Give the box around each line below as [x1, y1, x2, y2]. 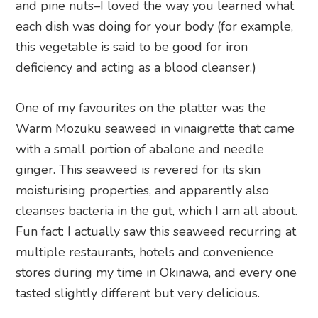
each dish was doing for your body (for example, [16, 18, 294, 35]
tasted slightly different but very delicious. [16, 285, 261, 302]
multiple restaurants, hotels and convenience [16, 243, 274, 261]
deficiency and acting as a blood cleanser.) [16, 59, 257, 77]
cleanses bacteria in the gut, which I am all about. [16, 202, 298, 220]
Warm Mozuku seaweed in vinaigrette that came [16, 120, 295, 138]
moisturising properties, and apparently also [16, 182, 270, 199]
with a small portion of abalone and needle [16, 141, 265, 158]
